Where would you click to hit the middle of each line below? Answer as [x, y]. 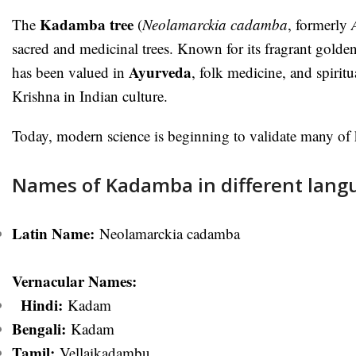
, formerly [319, 24]
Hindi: [42, 304]
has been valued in [70, 72]
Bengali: [39, 328]
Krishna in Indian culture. [90, 95]
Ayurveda [160, 72]
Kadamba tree [87, 24]
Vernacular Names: [74, 281]
